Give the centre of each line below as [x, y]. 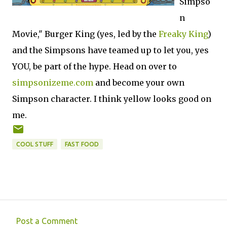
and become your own [139, 83]
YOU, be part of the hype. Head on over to [94, 66]
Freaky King [183, 34]
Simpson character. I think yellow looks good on [112, 99]
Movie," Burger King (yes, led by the [85, 34]
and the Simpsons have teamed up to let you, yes [110, 50]
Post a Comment [47, 221]
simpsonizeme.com [53, 83]
